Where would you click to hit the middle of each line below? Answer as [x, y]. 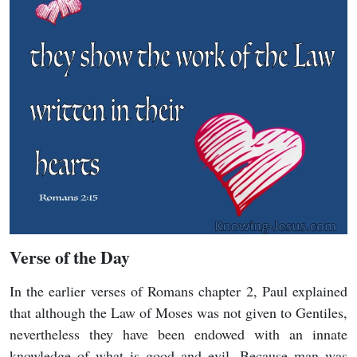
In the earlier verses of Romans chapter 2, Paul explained [178, 291]
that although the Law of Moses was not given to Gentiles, [178, 312]
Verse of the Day [70, 257]
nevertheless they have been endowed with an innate [178, 334]
